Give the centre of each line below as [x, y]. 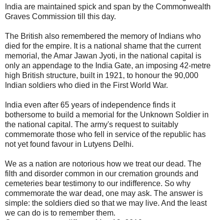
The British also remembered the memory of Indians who [103, 36]
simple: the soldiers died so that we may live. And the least [106, 203]
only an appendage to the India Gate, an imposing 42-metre [108, 65]
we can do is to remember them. [60, 213]
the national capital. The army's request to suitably [92, 124]
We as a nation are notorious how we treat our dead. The [103, 164]
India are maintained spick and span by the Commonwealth [108, 6]
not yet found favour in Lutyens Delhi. [69, 144]
